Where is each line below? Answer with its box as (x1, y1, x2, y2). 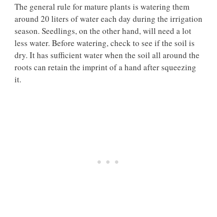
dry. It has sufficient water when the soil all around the (15, 49, 200, 61)
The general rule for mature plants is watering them (15, 1, 189, 13)
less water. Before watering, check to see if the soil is (15, 37, 195, 49)
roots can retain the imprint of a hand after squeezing (15, 62, 196, 73)
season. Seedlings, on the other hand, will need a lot (15, 25, 191, 37)
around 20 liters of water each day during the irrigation (15, 13, 202, 25)
